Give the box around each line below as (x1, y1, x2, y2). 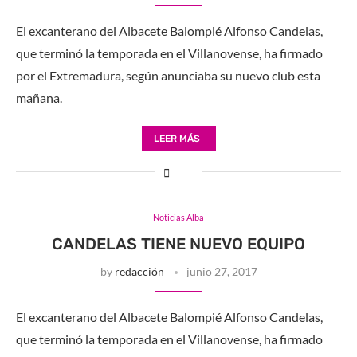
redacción (114, 264, 164, 278)
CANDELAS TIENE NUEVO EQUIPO (52, 233, 305, 253)
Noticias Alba (153, 211, 204, 222)
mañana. (16, 89, 62, 105)
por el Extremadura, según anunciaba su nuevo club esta (16, 67, 320, 83)
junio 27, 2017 (186, 264, 257, 278)
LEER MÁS (153, 132, 200, 144)
